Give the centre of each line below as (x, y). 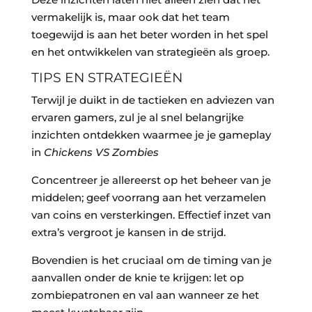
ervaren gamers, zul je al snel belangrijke (137, 118)
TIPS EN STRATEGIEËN (107, 78)
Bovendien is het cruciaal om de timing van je (151, 260)
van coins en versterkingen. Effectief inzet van (151, 215)
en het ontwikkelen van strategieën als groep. (150, 52)
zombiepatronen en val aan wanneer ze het (145, 295)
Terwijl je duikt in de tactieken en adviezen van (153, 100)
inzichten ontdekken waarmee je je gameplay (151, 135)
